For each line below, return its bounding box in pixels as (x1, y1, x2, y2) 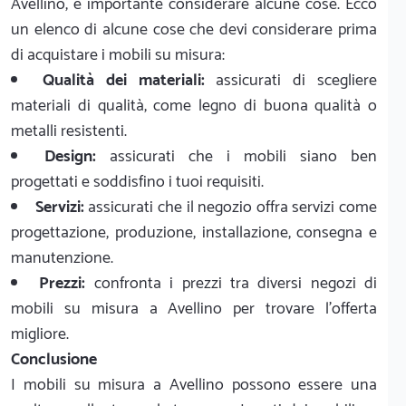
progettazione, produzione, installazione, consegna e (11, 219, 377, 247)
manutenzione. (11, 245, 113, 273)
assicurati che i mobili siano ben (96, 143, 377, 171)
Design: (44, 143, 96, 171)
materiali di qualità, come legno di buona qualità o (11, 92, 377, 121)
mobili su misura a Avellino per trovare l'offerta (11, 295, 377, 324)
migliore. (11, 321, 69, 349)
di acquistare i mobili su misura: (11, 42, 225, 70)
